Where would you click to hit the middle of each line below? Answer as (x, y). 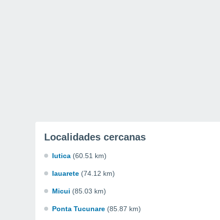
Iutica (61, 156)
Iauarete (66, 173)
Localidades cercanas (95, 137)
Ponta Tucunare (79, 209)
